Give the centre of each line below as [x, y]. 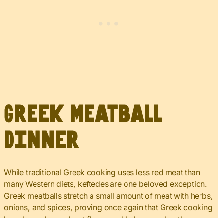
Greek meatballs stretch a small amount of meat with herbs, [109, 196]
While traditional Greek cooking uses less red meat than [102, 173]
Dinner [42, 141]
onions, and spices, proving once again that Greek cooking [108, 208]
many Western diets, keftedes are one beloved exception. [106, 184]
